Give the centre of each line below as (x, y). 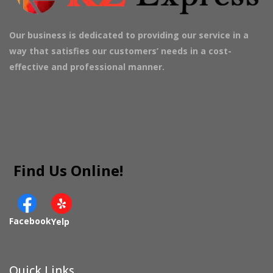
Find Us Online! (68, 170)
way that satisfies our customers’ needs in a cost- (120, 51)
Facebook (30, 221)
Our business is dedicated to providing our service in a (129, 35)
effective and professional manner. (87, 66)
